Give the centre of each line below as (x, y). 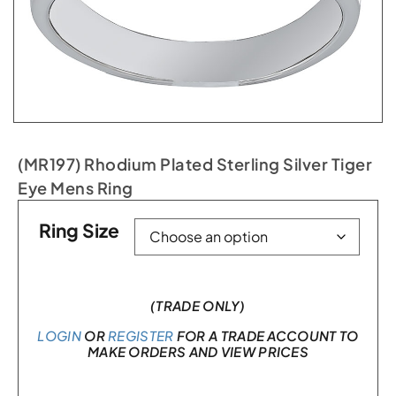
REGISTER (141, 335)
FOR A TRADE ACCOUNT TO (266, 335)
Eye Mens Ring (76, 188)
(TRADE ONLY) (198, 305)
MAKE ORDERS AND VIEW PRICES (198, 351)
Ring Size (79, 231)
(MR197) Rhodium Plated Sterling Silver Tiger (195, 164)
